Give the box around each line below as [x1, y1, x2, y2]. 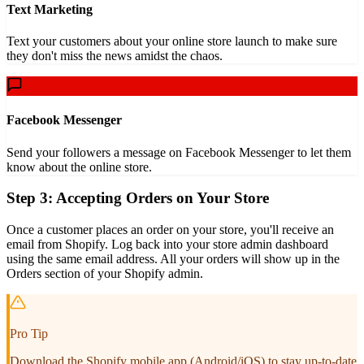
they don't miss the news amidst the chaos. [6, 49, 223, 63]
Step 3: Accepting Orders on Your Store [6, 189, 269, 207]
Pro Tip [10, 327, 48, 340]
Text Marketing [6, 2, 93, 16]
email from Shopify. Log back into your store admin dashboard [6, 237, 328, 251]
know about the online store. [6, 159, 152, 174]
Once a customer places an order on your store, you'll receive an [6, 223, 334, 236]
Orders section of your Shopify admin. [6, 266, 203, 280]
